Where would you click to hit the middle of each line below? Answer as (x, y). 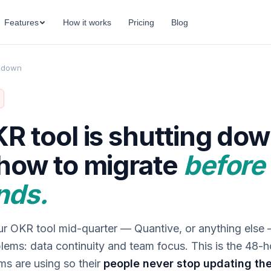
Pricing (142, 22)
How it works (87, 22)
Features (22, 22)
